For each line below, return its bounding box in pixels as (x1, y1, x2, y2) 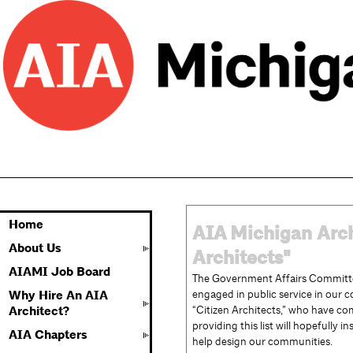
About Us (9, 240, 61, 256)
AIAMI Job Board (9, 264, 110, 280)
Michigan (230, 221, 317, 246)
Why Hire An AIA (9, 288, 108, 303)
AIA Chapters (9, 327, 87, 343)
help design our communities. (192, 334, 333, 348)
